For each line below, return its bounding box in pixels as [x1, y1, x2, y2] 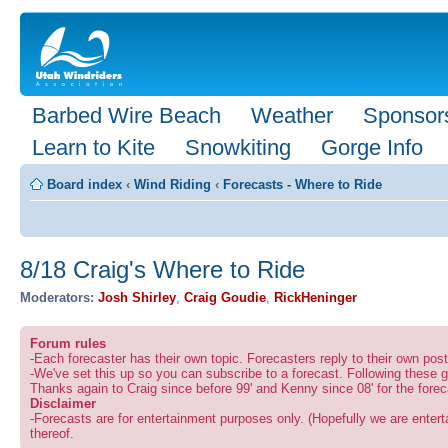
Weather [251, 103, 333, 128]
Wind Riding [134, 177, 211, 192]
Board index [47, 177, 122, 192]
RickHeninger [274, 289, 357, 305]
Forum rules [30, 335, 106, 351]
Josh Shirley [98, 289, 176, 305]
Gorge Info [321, 135, 423, 160]
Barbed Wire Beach [32, 103, 221, 128]
